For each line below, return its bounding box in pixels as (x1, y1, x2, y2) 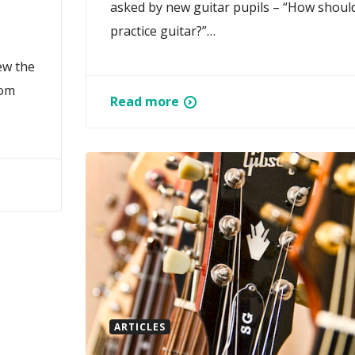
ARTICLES (114, 320, 166, 334)
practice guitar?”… (110, 22, 216, 40)
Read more (110, 93, 179, 111)
